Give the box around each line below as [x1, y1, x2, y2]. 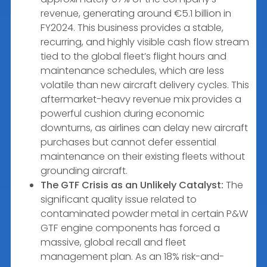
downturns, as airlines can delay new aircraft [41, 120, 248, 135]
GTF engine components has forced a [41, 221, 220, 235]
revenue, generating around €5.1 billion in [41, 6, 231, 20]
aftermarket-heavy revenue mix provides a [41, 92, 241, 106]
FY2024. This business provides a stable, [41, 20, 223, 35]
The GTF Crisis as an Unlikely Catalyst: [41, 178, 223, 192]
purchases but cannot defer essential [41, 135, 216, 149]
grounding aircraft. [41, 163, 132, 178]
